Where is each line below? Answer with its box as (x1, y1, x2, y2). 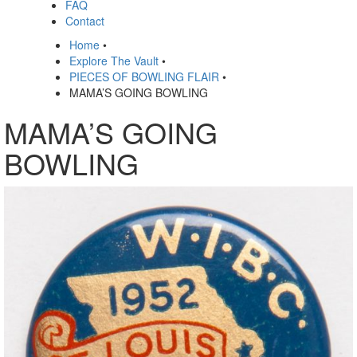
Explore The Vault (69, 53, 159, 69)
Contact (65, 13, 104, 29)
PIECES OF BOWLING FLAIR (69, 69, 219, 84)
